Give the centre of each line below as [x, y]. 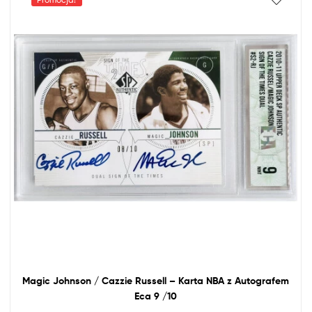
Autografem [260, 280]
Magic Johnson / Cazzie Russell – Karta [114, 280]
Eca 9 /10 [156, 296]
